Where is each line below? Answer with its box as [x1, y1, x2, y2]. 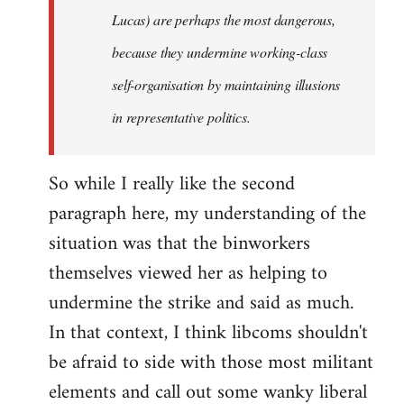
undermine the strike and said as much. [49, 286, 353, 322]
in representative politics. [112, 107, 251, 127]
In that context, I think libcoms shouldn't [49, 316, 368, 352]
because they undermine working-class [112, 42, 328, 62]
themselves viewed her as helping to [49, 256, 327, 292]
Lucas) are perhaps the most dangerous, [112, 10, 335, 30]
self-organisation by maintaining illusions [112, 75, 341, 95]
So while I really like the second [49, 167, 295, 203]
